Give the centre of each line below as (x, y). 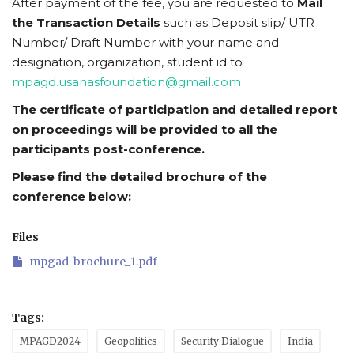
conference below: (72, 197)
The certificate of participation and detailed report (175, 110)
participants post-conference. (108, 149)
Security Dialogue (222, 341)
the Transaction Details (86, 23)
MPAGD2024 (50, 341)
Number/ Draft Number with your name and (145, 43)
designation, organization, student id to (127, 62)
